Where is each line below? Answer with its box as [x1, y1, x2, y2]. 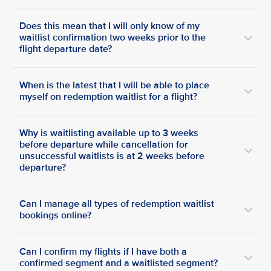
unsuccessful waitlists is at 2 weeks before [19, 150, 204, 162]
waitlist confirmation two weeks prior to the [19, 31, 206, 44]
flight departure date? [19, 43, 112, 55]
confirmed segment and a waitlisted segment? [19, 257, 218, 269]
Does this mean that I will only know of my [19, 20, 200, 32]
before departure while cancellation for [19, 139, 188, 151]
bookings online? [19, 209, 91, 221]
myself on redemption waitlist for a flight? [19, 91, 197, 103]
